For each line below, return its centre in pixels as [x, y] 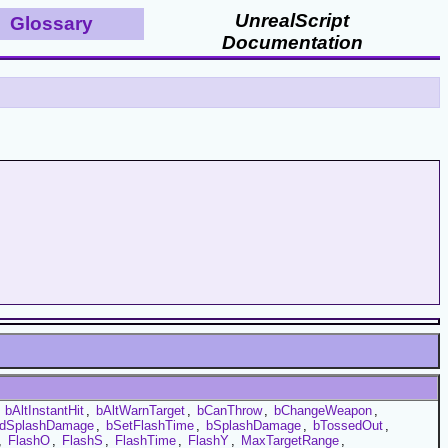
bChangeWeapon [323, 410]
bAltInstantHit [44, 410]
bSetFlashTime [150, 425]
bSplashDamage [253, 425]
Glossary [51, 23]
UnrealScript [292, 20]
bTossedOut [348, 425]
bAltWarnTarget [140, 410]
